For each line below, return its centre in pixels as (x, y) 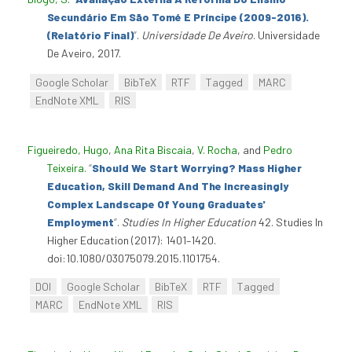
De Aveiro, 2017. (84, 53)
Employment (81, 222)
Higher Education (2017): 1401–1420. (132, 240)
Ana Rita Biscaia (153, 149)
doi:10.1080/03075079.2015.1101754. (134, 258)
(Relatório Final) (90, 35)
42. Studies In (290, 222)
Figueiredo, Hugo (68, 149)
